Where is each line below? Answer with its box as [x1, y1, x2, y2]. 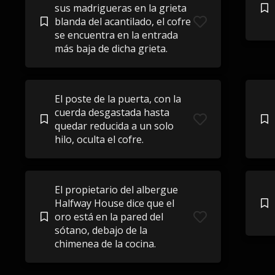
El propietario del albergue [54, 183, 178, 196]
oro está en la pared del [54, 210, 163, 223]
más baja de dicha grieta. [54, 42, 168, 55]
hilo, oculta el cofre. [54, 133, 144, 146]
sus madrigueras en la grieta [54, 1, 187, 15]
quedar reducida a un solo [54, 119, 174, 133]
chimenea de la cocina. [54, 237, 156, 250]
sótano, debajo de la [54, 223, 147, 237]
